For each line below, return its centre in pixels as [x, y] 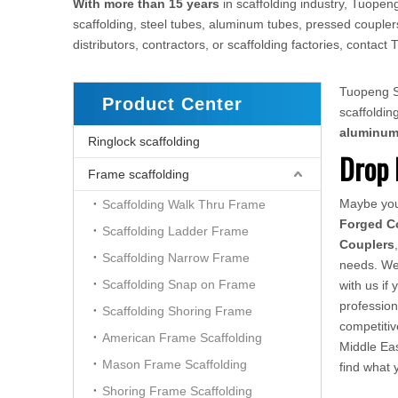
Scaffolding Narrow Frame [176, 258]
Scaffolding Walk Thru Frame [184, 204]
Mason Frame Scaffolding [175, 364]
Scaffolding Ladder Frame [175, 231]
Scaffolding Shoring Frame [177, 311]
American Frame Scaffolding [182, 338]
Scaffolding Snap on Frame [179, 284]
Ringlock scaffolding [144, 141]
